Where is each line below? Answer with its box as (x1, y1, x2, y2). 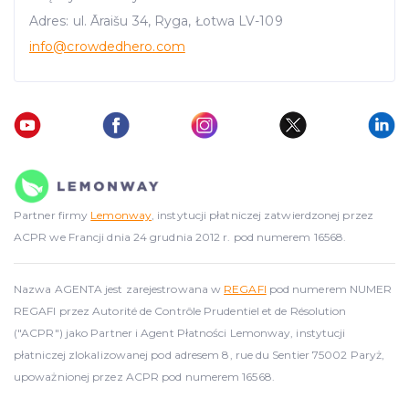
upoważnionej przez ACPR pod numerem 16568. (14, 370, 275, 384)
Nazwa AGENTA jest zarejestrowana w (14, 282, 225, 297)
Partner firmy (14, 208, 91, 223)
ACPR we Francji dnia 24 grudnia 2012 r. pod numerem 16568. (14, 230, 347, 245)
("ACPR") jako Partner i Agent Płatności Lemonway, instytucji (14, 326, 346, 341)
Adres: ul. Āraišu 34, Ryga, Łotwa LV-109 (29, 12, 283, 29)
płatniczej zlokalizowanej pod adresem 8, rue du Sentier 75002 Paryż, (14, 348, 385, 362)
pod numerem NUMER (266, 282, 393, 297)
